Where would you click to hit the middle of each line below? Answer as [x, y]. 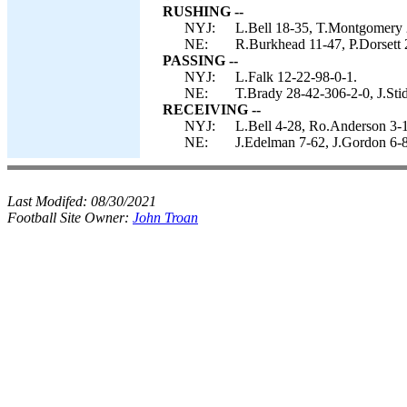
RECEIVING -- [212, 109]
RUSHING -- [203, 11]
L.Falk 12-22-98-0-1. [296, 77]
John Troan [165, 218]
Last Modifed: [49, 201]
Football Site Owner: [70, 218]
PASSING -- [200, 60]
